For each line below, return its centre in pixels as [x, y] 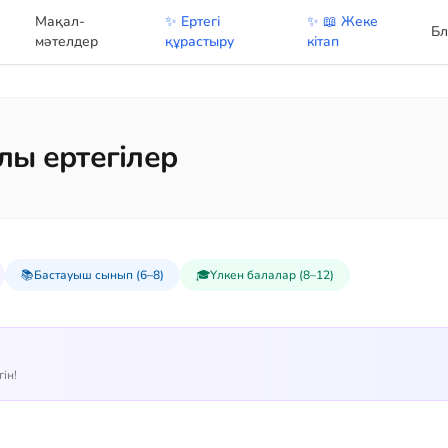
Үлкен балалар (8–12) [272, 275]
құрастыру [199, 41]
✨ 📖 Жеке [343, 21]
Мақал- [60, 21]
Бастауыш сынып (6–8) [99, 275]
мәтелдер [67, 41]
